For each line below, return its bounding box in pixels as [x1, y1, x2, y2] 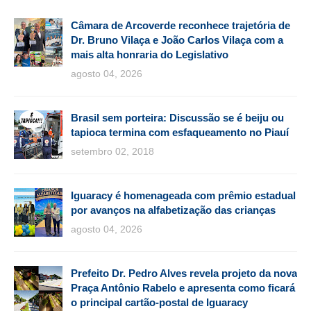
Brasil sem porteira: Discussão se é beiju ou [71, 111, 284, 124]
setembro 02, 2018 [71, 145, 154, 157]
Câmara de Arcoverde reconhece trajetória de [71, 19, 290, 31]
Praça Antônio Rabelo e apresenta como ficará [71, 281, 295, 294]
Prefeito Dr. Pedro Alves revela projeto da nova [71, 267, 297, 279]
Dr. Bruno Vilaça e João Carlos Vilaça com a [71, 33, 283, 46]
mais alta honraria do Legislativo [71, 48, 228, 60]
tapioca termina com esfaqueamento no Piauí [71, 126, 289, 138]
